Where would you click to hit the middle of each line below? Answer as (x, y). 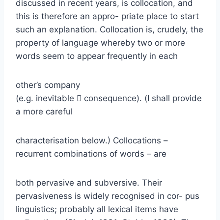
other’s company (48, 85)
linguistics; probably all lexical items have (97, 209)
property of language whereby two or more (100, 42)
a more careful (44, 111)
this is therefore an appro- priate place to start (107, 16)
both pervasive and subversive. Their (89, 182)
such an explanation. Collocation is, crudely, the (110, 29)
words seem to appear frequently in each (97, 56)
